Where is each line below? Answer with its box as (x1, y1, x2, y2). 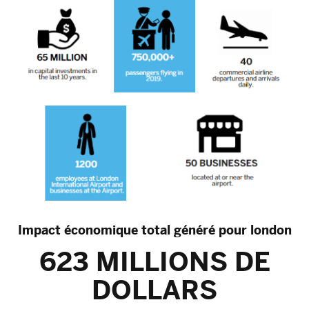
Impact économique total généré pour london (17, 222, 292, 237)
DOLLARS (92, 274, 217, 306)
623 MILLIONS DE (39, 246, 270, 277)
